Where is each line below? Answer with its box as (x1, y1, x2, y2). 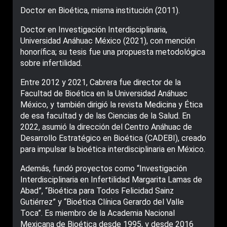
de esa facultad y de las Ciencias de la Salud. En (20, 110, 191, 121)
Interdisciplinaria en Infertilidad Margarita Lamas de (20, 174, 202, 184)
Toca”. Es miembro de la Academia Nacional (20, 208, 175, 218)
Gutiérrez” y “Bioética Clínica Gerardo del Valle (20, 197, 184, 207)
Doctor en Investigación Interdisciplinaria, (20, 24, 167, 34)
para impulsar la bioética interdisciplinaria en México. (20, 144, 205, 154)
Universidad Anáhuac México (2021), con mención (20, 35, 195, 46)
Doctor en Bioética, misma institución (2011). (20, 5, 180, 15)
